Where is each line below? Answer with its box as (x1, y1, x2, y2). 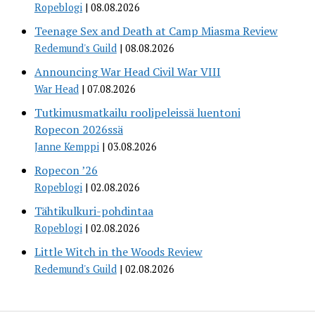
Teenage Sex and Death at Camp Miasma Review (34, 23, 278, 39)
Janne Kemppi (34, 140, 99, 154)
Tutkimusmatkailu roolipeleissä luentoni (34, 105, 240, 121)
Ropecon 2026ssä (34, 122, 123, 138)
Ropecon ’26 (34, 162, 98, 179)
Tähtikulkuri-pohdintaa (34, 203, 153, 219)
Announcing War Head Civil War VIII (34, 64, 221, 80)
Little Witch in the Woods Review (34, 244, 202, 260)
